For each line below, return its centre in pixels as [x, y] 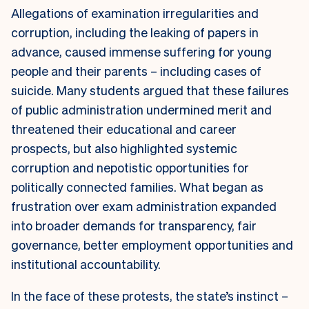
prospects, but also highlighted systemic [124, 148]
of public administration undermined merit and [141, 110]
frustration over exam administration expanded [144, 206]
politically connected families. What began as [137, 187]
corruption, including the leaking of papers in [135, 32]
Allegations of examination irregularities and [135, 13]
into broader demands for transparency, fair [134, 226]
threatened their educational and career [124, 129]
